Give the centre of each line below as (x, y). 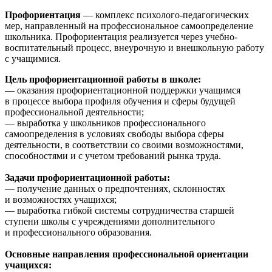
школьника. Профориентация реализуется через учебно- (121, 36)
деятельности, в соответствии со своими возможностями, (124, 144)
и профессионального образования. (78, 232)
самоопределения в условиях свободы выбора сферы (114, 134)
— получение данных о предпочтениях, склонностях (115, 188)
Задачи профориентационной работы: (87, 177)
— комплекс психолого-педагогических (165, 15)
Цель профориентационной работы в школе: (103, 79)
